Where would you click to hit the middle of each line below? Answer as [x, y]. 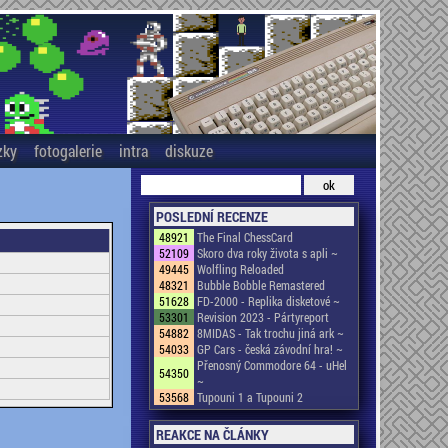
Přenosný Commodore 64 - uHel [271, 365]
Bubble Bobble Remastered [260, 285]
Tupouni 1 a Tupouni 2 [249, 397]
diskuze [188, 150]
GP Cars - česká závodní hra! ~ [269, 349]
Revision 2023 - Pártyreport [262, 317]
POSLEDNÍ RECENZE [211, 216]
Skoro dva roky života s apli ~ [267, 253]
